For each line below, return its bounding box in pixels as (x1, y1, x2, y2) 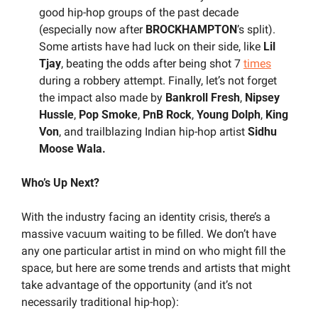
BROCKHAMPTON (146, 22, 237, 36)
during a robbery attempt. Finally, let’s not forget (39, 73, 277, 87)
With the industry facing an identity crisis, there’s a (21, 209, 270, 224)
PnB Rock (143, 107, 192, 121)
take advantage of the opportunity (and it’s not (21, 278, 252, 292)
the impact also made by (39, 90, 165, 104)
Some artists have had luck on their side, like (39, 39, 261, 53)
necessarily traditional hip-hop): (21, 295, 179, 309)
